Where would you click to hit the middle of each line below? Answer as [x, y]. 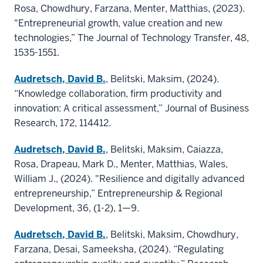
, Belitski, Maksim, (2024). [162, 79]
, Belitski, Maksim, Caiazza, [164, 150]
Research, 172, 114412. [63, 123]
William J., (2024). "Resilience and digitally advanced [129, 179]
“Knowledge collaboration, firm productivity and [118, 94]
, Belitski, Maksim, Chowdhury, [172, 235]
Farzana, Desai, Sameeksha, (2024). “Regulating [119, 249]
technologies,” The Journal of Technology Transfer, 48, [131, 38]
